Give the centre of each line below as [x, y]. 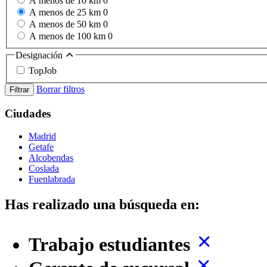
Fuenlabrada [52, 179]
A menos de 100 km [69, 36]
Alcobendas [51, 158]
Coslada [44, 169]
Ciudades [28, 113]
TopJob [43, 70]
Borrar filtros [60, 89]
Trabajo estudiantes [112, 245]
